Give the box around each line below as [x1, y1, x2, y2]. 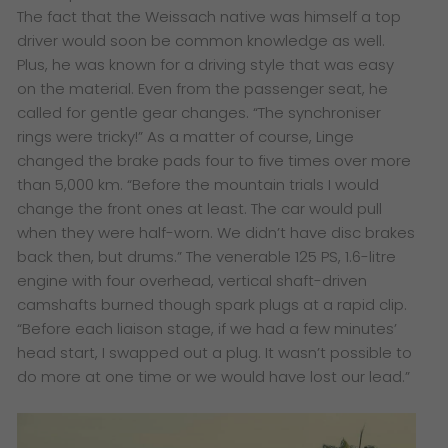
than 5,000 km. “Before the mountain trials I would [17, 174, 380, 196]
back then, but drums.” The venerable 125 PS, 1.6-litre [17, 246, 397, 268]
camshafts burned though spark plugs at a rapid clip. [17, 294, 408, 316]
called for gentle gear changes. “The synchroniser [17, 102, 382, 124]
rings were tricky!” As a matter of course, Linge [17, 126, 355, 148]
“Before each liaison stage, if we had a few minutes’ [17, 318, 398, 340]
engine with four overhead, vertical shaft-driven [17, 270, 368, 292]
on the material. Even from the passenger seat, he [17, 78, 389, 100]
